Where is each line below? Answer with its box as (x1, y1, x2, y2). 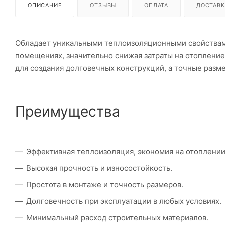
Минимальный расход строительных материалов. (26, 212, 208, 222)
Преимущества (15, 102, 120, 120)
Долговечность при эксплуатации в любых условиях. (26, 196, 221, 206)
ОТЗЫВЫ (90, 1, 117, 9)
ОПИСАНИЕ (28, 1, 62, 9)
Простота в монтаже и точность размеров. (26, 179, 183, 189)
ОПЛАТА (144, 1, 169, 9)
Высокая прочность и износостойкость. (26, 163, 172, 173)
